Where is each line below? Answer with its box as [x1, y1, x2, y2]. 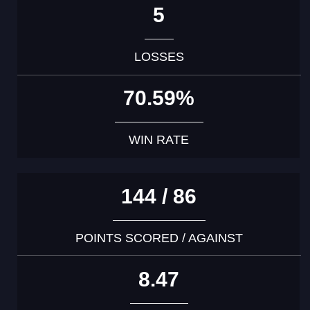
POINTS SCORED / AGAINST [75, 230, 243, 245]
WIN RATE [129, 132, 190, 147]
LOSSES [134, 49, 184, 64]
